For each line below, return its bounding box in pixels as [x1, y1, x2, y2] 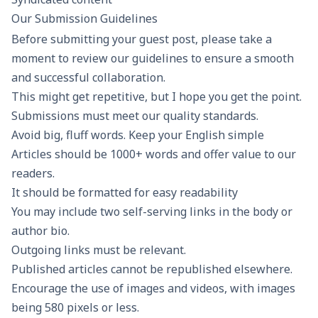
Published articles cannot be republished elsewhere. [11, 261, 292, 277]
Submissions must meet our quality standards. [11, 107, 258, 124]
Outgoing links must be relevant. [11, 241, 186, 258]
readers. [11, 165, 55, 181]
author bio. [11, 222, 70, 238]
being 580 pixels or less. [11, 299, 139, 315]
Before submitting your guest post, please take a [11, 31, 272, 47]
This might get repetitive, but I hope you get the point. [11, 88, 302, 104]
